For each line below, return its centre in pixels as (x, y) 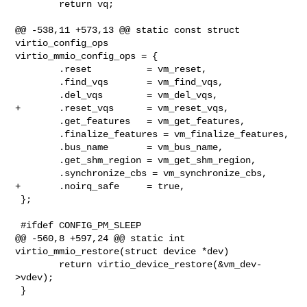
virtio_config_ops (65, 43)
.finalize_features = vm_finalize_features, (37, 134)
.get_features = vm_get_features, (37, 121)
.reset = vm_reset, (37, 69)
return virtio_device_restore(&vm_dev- (37, 264)
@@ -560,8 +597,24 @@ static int (100, 238)
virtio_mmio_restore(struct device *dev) (122, 251)
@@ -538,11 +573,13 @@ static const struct (128, 30)
